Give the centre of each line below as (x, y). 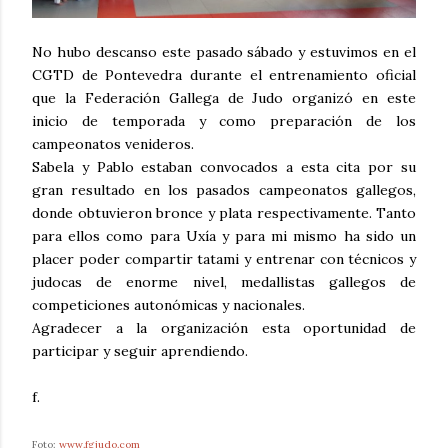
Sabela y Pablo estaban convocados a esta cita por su (224, 166)
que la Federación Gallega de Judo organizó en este (224, 97)
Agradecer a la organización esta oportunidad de (224, 327)
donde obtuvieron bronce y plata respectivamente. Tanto (224, 212)
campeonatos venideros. (113, 143)
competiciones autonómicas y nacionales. (170, 304)
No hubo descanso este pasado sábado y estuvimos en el (224, 51)
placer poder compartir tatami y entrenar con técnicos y (224, 258)
